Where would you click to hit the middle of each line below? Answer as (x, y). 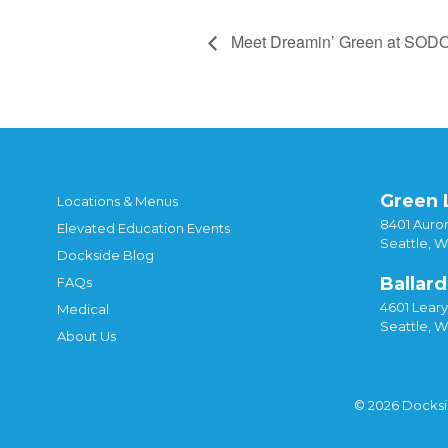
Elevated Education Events (143, 227)
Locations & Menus (117, 200)
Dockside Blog (105, 254)
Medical (83, 308)
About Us (86, 335)
